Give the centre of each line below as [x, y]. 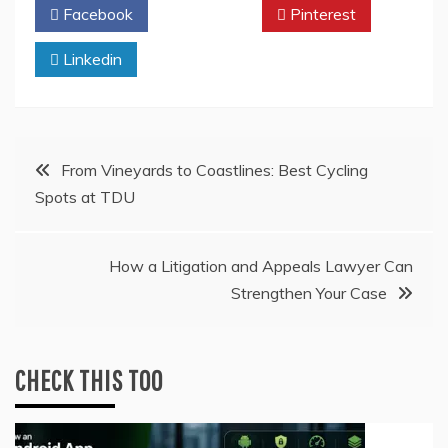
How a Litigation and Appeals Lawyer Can [261, 266]
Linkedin [90, 59]
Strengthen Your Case [309, 293]
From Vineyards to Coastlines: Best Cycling [214, 170]
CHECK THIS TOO [89, 381]
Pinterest [321, 14]
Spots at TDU [85, 197]
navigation [71, 217]
